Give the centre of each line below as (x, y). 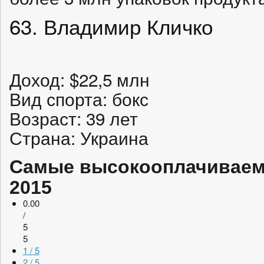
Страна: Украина (79, 137)
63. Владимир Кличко (111, 26)
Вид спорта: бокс (79, 98)
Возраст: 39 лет (74, 118)
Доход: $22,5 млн (80, 79)
